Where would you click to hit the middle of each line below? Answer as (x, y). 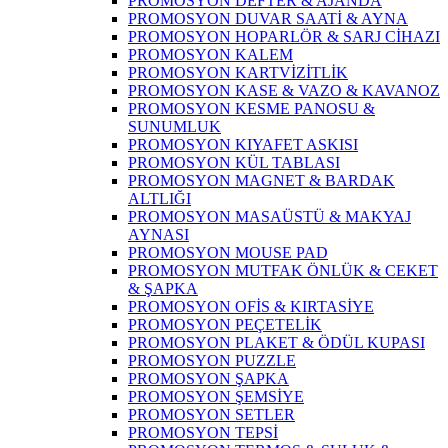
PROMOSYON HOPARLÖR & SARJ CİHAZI (284, 37)
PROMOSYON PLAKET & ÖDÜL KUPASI (276, 343)
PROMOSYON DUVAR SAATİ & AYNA (268, 19)
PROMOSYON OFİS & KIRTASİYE (251, 307)
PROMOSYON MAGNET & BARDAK (261, 181)
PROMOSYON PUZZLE (212, 361)
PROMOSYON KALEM (210, 55)
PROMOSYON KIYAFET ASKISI (243, 145)
